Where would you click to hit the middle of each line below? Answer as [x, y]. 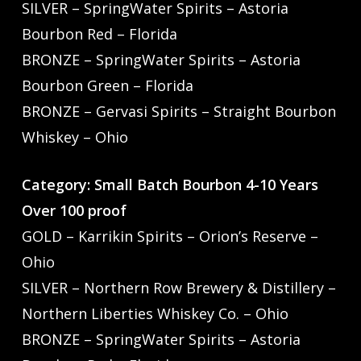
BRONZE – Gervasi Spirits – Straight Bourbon [178, 112]
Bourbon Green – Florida [107, 86]
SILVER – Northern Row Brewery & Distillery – [178, 288]
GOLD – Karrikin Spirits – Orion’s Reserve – [170, 237]
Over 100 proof [77, 211]
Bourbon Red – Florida [99, 34]
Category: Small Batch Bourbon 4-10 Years [170, 185]
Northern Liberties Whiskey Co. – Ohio [155, 314]
